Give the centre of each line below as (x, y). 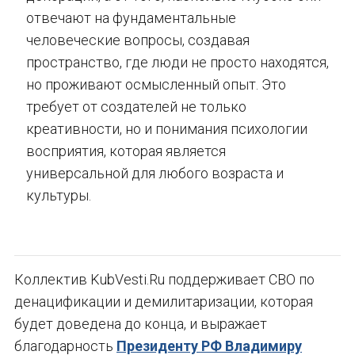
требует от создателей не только (136, 106)
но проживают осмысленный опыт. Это (156, 84)
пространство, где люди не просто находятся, (177, 62)
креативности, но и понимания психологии (167, 128)
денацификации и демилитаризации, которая (164, 301)
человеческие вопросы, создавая (138, 40)
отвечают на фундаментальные (131, 17)
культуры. (59, 195)
